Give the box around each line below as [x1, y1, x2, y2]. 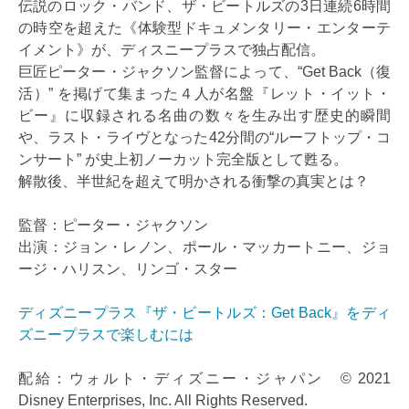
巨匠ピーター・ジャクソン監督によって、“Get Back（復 [18, 64, 391, 79]
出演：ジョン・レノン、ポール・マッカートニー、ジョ [18, 239, 391, 255]
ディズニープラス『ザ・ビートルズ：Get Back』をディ [18, 305, 391, 320]
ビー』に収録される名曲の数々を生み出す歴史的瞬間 [18, 108, 391, 123]
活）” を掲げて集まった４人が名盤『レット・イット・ [18, 86, 391, 101]
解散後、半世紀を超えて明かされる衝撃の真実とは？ [18, 173, 369, 189]
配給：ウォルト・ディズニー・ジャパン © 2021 [18, 371, 391, 386]
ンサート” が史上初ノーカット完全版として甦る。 [18, 152, 348, 167]
